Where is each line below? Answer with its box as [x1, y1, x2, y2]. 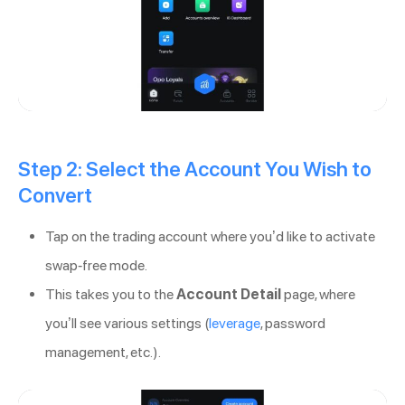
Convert [18, 184, 92, 208]
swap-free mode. [45, 257, 147, 275]
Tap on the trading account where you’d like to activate [45, 228, 375, 246]
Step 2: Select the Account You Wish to [18, 157, 372, 182]
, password [260, 315, 325, 333]
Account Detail [176, 286, 281, 304]
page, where [281, 286, 355, 304]
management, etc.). [45, 344, 161, 362]
